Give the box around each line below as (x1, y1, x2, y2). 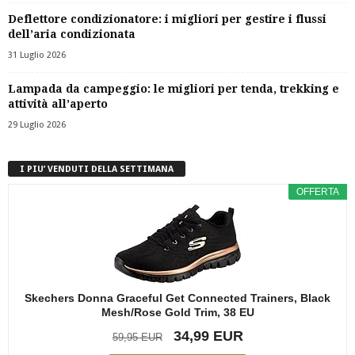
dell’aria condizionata (8, 27, 136, 40)
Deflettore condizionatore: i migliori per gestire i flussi (8, 12, 326, 25)
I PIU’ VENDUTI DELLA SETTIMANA (20, 163, 174, 174)
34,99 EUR (173, 327, 243, 344)
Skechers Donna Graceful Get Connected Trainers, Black (25, 291, 330, 304)
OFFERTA (296, 185, 339, 197)
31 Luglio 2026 (8, 49, 66, 60)
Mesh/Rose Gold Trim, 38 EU (101, 305, 254, 319)
